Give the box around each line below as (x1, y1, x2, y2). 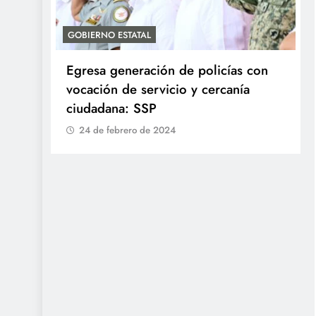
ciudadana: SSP (66, 98, 157, 118)
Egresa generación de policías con (66, 60, 268, 80)
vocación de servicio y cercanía (66, 79, 250, 99)
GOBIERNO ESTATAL (68, 28, 151, 42)
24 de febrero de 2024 (79, 123, 176, 137)
